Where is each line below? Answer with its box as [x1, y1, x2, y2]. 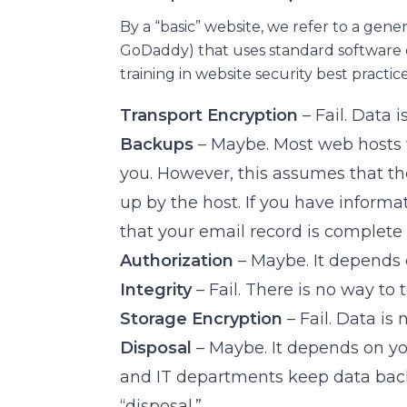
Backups [120, 134, 194, 154]
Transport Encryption [120, 104, 298, 125]
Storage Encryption [120, 308, 283, 329]
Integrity [120, 279, 192, 300]
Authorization [120, 250, 233, 271]
